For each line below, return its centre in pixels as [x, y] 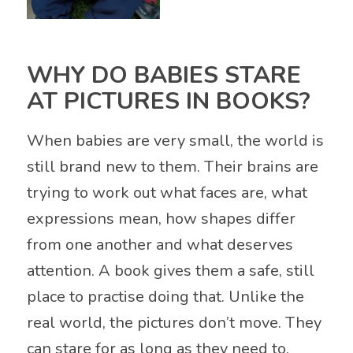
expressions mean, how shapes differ [161, 219]
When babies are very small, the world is [175, 141]
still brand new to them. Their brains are [172, 167]
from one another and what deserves [160, 245]
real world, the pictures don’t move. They [174, 323]
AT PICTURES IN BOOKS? [168, 102]
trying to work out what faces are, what [167, 193]
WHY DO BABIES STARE [163, 76]
